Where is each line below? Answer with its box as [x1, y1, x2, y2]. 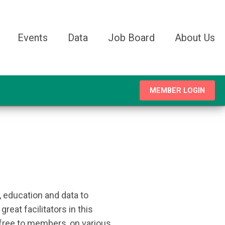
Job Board [108, 32, 155, 44]
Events [18, 32, 48, 44]
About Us [175, 32, 215, 44]
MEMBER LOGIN [150, 86, 205, 95]
